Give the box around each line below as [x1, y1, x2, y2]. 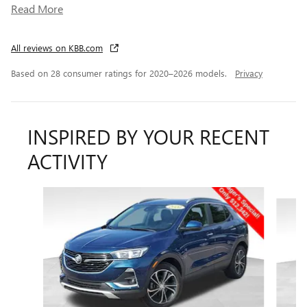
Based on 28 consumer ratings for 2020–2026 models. [11, 66, 230, 79]
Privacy [235, 66, 262, 79]
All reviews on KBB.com [11, 41, 103, 53]
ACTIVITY [27, 147, 108, 175]
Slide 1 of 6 [10, 186, 64, 201]
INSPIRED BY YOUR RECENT [27, 122, 269, 150]
